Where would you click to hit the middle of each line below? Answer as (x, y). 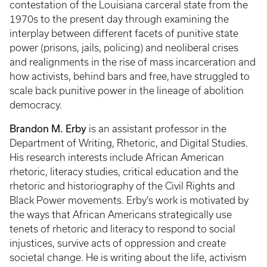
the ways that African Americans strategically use (121, 215)
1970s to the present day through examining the (119, 19)
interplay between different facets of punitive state (124, 33)
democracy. (37, 105)
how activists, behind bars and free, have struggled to (130, 76)
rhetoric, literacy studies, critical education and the (124, 172)
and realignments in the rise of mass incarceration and (133, 62)
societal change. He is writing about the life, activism (128, 257)
